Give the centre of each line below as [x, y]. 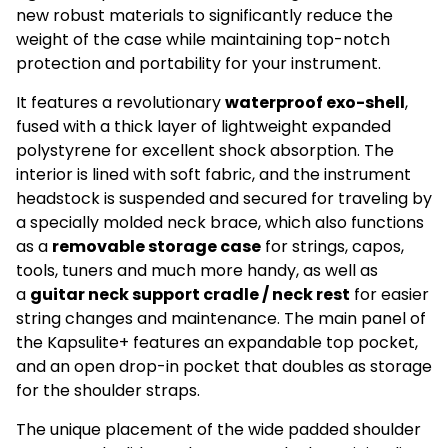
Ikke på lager [116, 411]
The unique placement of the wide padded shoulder [218, 430]
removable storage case [156, 247]
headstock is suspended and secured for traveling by [224, 199]
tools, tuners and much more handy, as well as [197, 271]
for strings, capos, [332, 247]
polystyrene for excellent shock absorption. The [205, 151]
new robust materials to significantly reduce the [204, 16]
